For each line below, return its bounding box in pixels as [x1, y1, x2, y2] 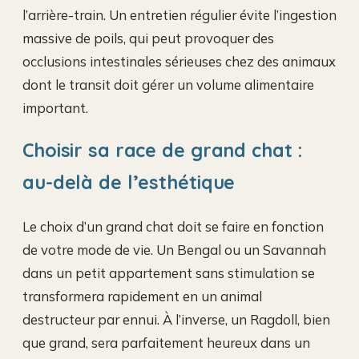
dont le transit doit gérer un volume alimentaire [22, 75, 314, 93]
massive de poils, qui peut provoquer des [22, 29, 274, 46]
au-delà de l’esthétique [22, 171, 236, 195]
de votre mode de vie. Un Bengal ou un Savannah [22, 241, 326, 259]
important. [22, 99, 88, 116]
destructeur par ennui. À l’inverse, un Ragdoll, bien [22, 311, 330, 329]
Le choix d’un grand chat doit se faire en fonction [22, 218, 324, 236]
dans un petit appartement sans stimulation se [22, 264, 315, 282]
